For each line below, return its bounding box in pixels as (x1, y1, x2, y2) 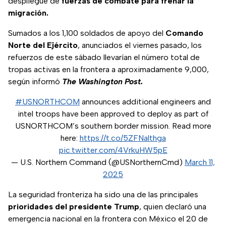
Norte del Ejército (8, 40, 78, 50)
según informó (8, 77, 62, 87)
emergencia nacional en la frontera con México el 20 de (8, 214, 208, 224)
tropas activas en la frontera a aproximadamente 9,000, (8, 65, 209, 75)
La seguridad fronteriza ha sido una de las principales (8, 190, 198, 200)
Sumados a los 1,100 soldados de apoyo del (8, 28, 165, 38)
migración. (8, 8, 48, 18)
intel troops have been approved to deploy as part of (17, 109, 209, 119)
